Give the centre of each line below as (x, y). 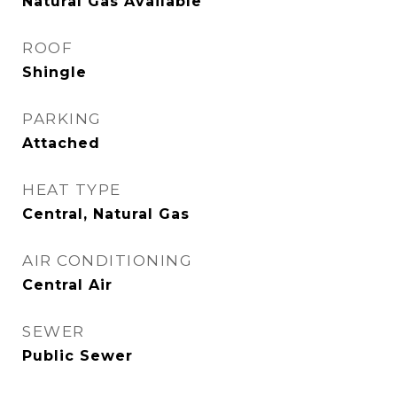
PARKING (62, 119)
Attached (61, 143)
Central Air (67, 285)
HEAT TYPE (72, 190)
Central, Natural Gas (106, 214)
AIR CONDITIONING (107, 261)
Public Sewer (78, 356)
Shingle (54, 72)
